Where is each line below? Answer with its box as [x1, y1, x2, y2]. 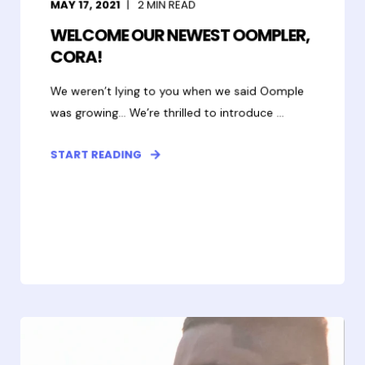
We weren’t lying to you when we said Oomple [50, 83, 305, 99]
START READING [50, 147, 142, 163]
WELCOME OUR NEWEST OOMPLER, [50, 23, 310, 47]
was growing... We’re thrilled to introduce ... [50, 104, 284, 121]
